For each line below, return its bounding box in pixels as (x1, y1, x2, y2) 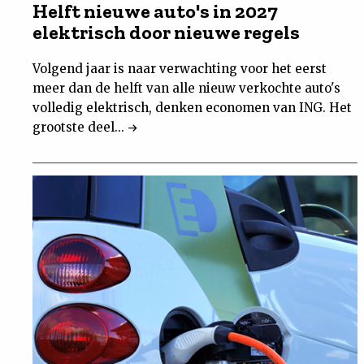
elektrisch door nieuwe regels (32, 20, 300, 45)
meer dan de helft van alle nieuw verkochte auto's (32, 80, 340, 97)
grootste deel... (32, 119, 128, 136)
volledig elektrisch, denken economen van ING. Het (32, 100, 352, 116)
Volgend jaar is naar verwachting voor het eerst (32, 61, 327, 77)
